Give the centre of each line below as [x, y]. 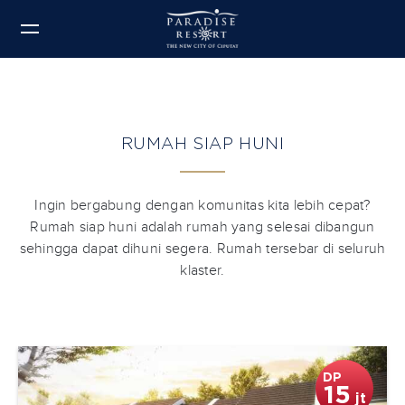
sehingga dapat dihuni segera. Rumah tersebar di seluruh [202, 249]
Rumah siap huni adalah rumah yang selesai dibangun [202, 227]
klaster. [202, 270]
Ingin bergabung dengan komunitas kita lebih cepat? [202, 205]
